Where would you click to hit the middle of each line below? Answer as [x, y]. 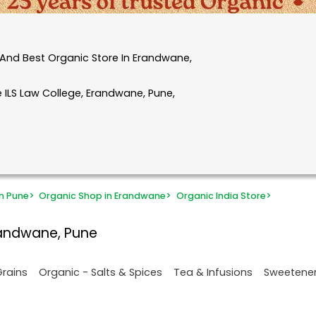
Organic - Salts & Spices [101, 272]
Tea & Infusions [213, 272]
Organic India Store [221, 196]
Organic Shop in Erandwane [103, 196]
